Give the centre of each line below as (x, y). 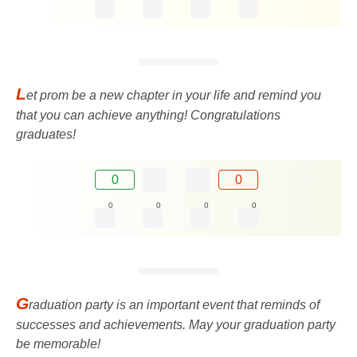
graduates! (46, 134)
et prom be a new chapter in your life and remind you (174, 95)
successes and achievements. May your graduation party (176, 324)
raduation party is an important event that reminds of (174, 304)
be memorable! (58, 343)
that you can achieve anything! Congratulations (148, 115)
